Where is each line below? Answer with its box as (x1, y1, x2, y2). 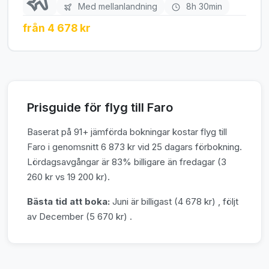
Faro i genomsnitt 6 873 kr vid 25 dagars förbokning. (27, 141, 242, 153)
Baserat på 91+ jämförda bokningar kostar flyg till (27, 125, 227, 138)
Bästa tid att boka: (27, 195, 110, 207)
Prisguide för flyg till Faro (27, 100, 173, 115)
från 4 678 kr (23, 21, 91, 34)
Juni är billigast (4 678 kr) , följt (110, 195, 238, 207)
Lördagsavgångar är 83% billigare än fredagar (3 (27, 156, 226, 168)
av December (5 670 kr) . (27, 210, 132, 222)
